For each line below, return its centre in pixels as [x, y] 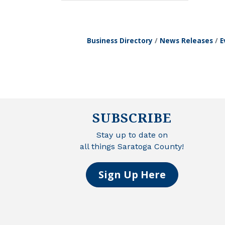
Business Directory [120, 40]
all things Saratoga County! [132, 147]
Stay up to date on [132, 135]
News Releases [186, 40]
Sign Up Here [132, 175]
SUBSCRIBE [132, 118]
